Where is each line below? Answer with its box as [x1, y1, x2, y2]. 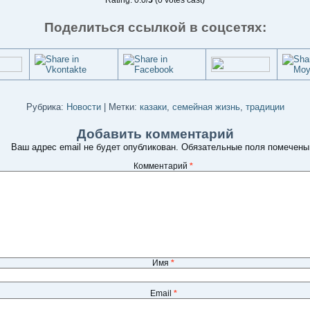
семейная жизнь [172, 102, 240, 112]
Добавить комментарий [76, 127, 234, 141]
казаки [139, 102, 167, 112]
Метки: [108, 102, 137, 112]
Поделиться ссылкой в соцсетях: [44, 20, 266, 35]
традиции [245, 102, 284, 112]
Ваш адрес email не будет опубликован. [11, 142, 179, 152]
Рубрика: [26, 102, 64, 112]
